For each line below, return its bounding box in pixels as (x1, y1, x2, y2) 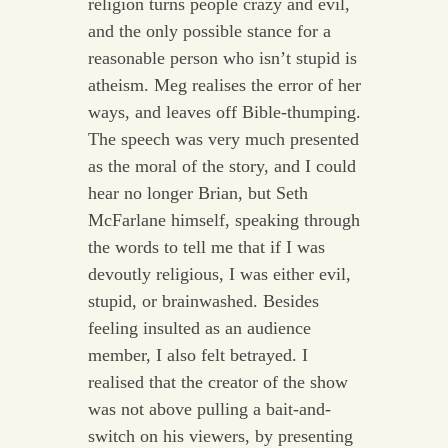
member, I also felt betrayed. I (87, 345, 308, 366)
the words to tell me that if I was (87, 237, 325, 258)
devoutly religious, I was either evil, (87, 264, 351, 285)
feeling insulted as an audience (87, 318, 311, 339)
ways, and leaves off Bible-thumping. (87, 102, 361, 123)
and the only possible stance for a (87, 21, 331, 42)
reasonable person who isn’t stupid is (87, 48, 357, 69)
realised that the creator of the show (87, 372, 348, 393)
